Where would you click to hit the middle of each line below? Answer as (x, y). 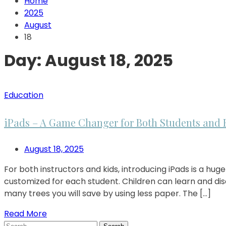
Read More (25, 214)
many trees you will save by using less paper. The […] (107, 194)
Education (24, 95)
